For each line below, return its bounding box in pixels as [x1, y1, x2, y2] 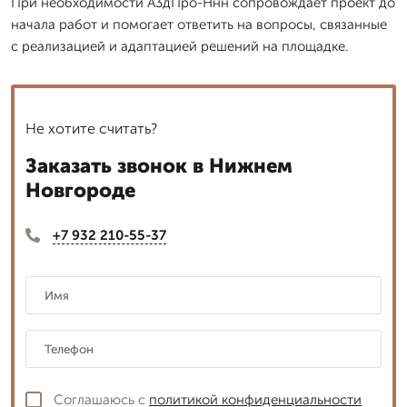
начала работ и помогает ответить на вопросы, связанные [11, 15, 387, 33]
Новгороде [25, 177, 135, 203]
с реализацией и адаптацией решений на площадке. [11, 37, 348, 55]
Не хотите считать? [25, 119, 157, 137]
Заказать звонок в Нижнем [25, 153, 293, 178]
